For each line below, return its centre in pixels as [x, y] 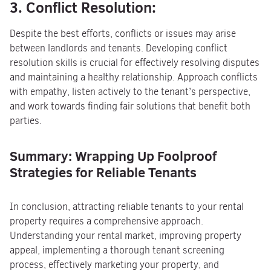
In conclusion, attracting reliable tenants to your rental [127, 207]
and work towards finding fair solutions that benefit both [130, 106]
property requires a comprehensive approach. [106, 221]
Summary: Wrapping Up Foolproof [113, 156]
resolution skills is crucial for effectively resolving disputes [135, 63]
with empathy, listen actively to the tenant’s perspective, [130, 92]
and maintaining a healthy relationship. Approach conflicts [134, 77]
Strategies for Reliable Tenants [103, 172]
